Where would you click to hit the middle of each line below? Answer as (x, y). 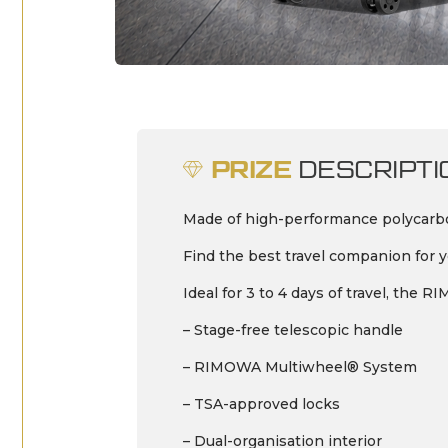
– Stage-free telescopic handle (293, 330)
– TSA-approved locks (261, 404)
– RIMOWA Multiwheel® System (300, 367)
